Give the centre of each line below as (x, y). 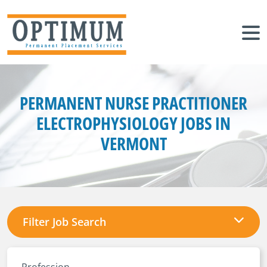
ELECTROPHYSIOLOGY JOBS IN (133, 123)
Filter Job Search (64, 222)
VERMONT (133, 143)
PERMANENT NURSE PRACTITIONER (133, 103)
